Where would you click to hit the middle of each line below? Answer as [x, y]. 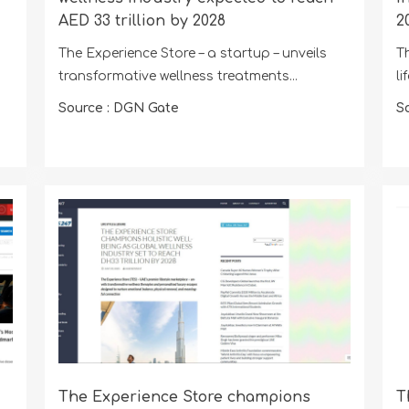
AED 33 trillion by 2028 [142, 21]
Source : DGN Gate [118, 108]
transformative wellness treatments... [178, 76]
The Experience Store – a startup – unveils [192, 53]
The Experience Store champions [184, 398]
